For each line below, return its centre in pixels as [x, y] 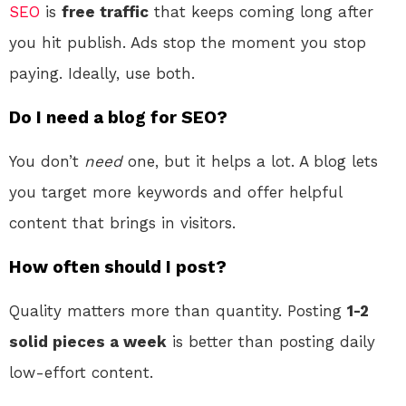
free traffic [105, 11]
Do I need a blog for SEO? [118, 117]
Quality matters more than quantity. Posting [178, 310]
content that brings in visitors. [122, 222]
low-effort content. [81, 372]
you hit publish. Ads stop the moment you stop [188, 42]
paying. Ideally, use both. [102, 73]
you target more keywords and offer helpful [175, 192]
